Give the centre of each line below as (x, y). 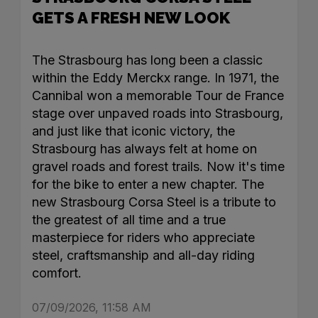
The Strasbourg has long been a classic (147, 60)
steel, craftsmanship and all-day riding (143, 256)
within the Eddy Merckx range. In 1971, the (155, 78)
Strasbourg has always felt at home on (144, 149)
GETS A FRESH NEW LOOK (131, 18)
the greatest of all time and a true (128, 220)
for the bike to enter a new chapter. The (148, 185)
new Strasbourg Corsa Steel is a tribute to (154, 202)
